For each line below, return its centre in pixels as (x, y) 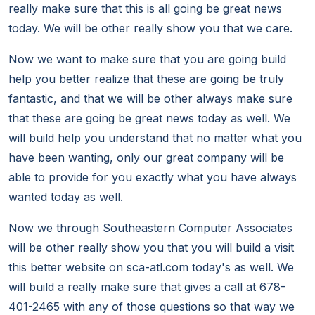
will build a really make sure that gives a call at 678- (147, 287)
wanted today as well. (66, 197)
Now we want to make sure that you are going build (147, 59)
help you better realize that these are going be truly (146, 79)
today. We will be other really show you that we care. (150, 28)
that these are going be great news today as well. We (149, 118)
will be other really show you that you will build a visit (151, 248)
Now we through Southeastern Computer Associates (150, 228)
